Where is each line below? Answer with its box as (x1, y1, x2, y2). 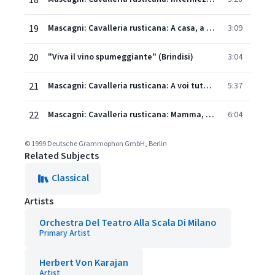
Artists (25, 195, 53, 208)
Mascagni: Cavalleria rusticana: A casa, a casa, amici (206, 22, 215, 34)
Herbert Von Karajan (39, 256, 128, 269)
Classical (52, 171, 89, 185)
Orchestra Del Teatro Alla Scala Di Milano (39, 216, 217, 230)
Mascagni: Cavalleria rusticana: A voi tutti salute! (203, 80, 212, 92)
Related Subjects (25, 149, 99, 163)
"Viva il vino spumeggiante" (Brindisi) (48, 51, 193, 63)
